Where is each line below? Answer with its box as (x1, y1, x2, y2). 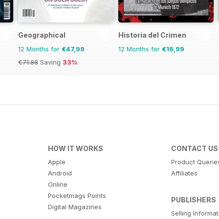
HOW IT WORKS (47, 144, 103, 153)
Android (47, 169, 72, 177)
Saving (38, 58, 63, 66)
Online (47, 180, 67, 188)
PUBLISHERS (171, 195, 217, 204)
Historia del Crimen (118, 30, 186, 39)
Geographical (18, 30, 66, 39)
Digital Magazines (47, 202, 102, 211)
